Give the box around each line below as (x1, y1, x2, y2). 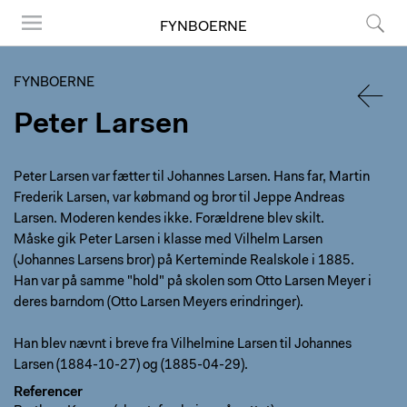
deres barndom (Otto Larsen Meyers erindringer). (14, 296, 303, 310)
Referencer (14, 386, 83, 400)
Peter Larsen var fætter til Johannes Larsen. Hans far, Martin (14, 171, 370, 184)
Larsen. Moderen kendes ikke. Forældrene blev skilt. (14, 213, 324, 226)
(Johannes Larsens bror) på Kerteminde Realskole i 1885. (14, 254, 354, 268)
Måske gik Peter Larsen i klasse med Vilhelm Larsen (14, 233, 323, 247)
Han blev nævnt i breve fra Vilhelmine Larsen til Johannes (14, 338, 352, 352)
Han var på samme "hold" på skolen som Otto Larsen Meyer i (14, 275, 372, 289)
